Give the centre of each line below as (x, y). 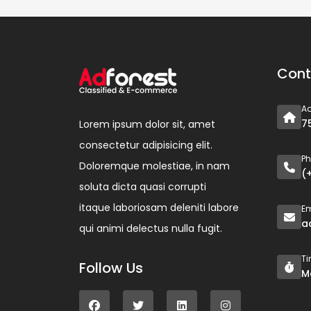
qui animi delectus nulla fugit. (151, 228)
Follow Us (111, 268)
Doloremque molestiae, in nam (154, 166)
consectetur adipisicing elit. (146, 145)
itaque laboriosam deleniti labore (159, 207)
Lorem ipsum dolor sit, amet (147, 124)
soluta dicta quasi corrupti (143, 186)
